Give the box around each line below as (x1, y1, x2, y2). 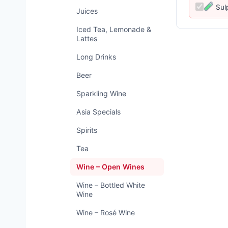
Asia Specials (76, 107, 121, 116)
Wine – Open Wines (76, 162, 145, 171)
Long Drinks (76, 52, 116, 61)
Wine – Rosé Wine (76, 208, 135, 217)
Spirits (76, 126, 97, 134)
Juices (76, 7, 98, 15)
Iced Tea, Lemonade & (76, 25, 151, 34)
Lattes (76, 34, 97, 43)
